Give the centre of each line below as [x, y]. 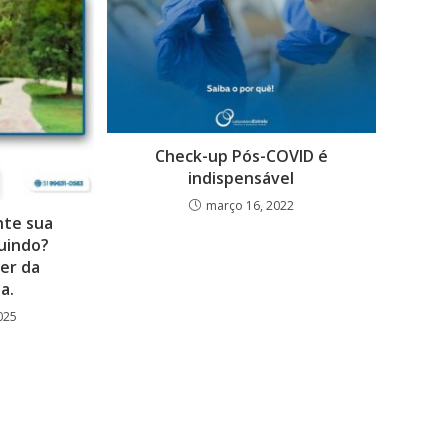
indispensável [241, 178]
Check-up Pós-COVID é [241, 156]
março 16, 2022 [249, 205]
